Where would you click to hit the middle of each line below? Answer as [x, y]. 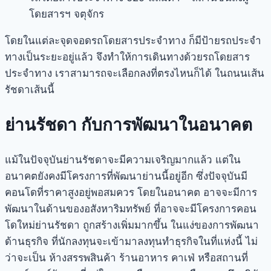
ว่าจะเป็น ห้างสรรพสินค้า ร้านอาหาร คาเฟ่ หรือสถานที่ [126, 257]
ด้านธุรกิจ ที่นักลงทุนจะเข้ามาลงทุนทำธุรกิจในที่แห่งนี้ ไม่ [131, 241]
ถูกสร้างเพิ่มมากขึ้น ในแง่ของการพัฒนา [169, 225]
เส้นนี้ [42, 90]
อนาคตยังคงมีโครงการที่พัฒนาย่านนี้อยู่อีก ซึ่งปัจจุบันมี [126, 176]
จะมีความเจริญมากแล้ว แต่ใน [174, 159]
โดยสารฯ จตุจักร [67, 14]
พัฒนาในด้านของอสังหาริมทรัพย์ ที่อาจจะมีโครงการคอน [131, 208]
